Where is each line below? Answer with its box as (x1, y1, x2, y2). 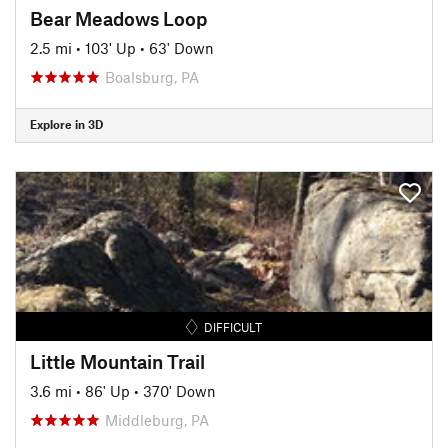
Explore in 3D (30, 117, 103, 131)
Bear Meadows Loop (30, 6, 207, 30)
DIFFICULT (204, 319, 263, 334)
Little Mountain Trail (30, 349, 205, 373)
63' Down (149, 38, 214, 57)
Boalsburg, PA (105, 67, 199, 86)
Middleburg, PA (105, 410, 209, 429)
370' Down (143, 381, 216, 400)
